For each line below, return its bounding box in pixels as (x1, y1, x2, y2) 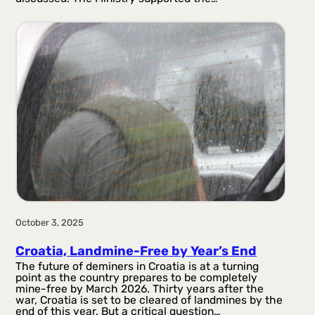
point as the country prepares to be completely (15, 271, 258, 285)
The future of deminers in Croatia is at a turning (15, 259, 259, 274)
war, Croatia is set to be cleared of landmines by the (15, 293, 283, 307)
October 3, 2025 (15, 217, 84, 228)
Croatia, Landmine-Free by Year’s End (15, 243, 257, 259)
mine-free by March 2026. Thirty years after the (15, 282, 264, 296)
